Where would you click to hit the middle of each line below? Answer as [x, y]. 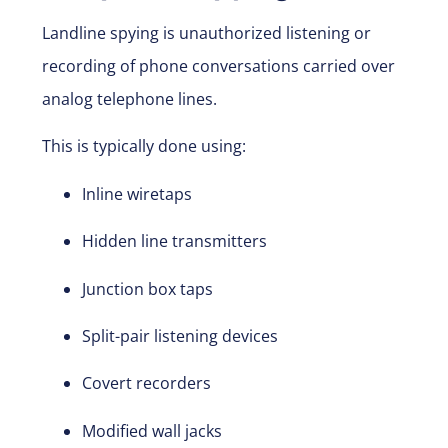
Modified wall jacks [152, 430]
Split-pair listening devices [180, 335]
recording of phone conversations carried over [218, 65]
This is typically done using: [144, 146]
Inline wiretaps [137, 193]
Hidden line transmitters [174, 241]
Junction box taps [147, 288]
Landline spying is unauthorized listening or [206, 32]
